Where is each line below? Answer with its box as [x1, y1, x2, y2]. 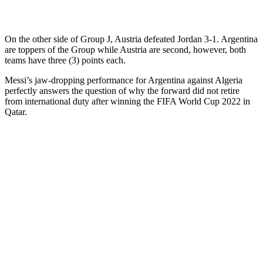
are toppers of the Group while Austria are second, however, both [5, 44, 246, 55]
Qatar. [5, 106, 27, 117]
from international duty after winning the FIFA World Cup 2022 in [5, 96, 250, 106]
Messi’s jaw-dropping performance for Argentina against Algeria [5, 75, 242, 85]
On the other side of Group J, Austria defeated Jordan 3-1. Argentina [5, 33, 258, 44]
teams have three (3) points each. [5, 55, 126, 65]
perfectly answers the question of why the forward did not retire [5, 85, 240, 96]
